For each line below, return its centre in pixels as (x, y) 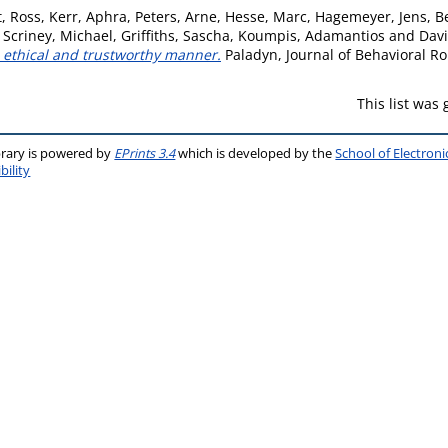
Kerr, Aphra (88, 16)
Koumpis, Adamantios (311, 35)
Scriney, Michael (58, 35)
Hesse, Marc (266, 16)
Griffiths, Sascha (175, 35)
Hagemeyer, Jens (371, 16)
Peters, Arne (176, 16)
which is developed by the (255, 153)
